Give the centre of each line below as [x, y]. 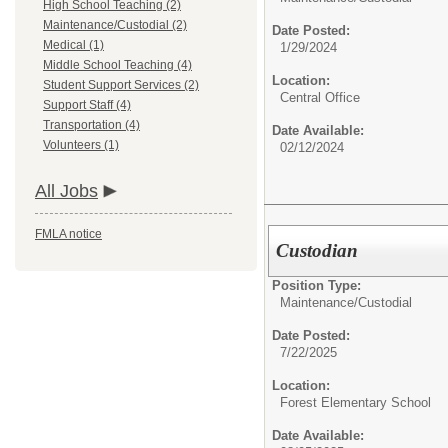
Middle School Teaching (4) [117, 65]
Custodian [317, 250]
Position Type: [316, 285]
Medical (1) [73, 45]
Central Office [320, 97]
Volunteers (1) [81, 145]
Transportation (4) [91, 125]
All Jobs [66, 191]
